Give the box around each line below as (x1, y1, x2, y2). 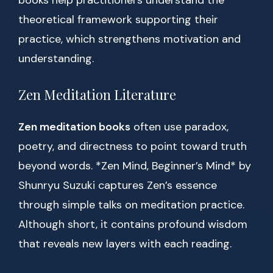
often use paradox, (130, 119, 229, 135)
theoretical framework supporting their (18, 12, 218, 27)
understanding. (18, 51, 94, 66)
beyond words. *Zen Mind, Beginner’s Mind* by (18, 158, 251, 174)
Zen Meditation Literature (18, 85, 176, 104)
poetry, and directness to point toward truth (18, 139, 247, 154)
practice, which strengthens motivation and (18, 32, 241, 47)
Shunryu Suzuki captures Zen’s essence (18, 178, 217, 193)
